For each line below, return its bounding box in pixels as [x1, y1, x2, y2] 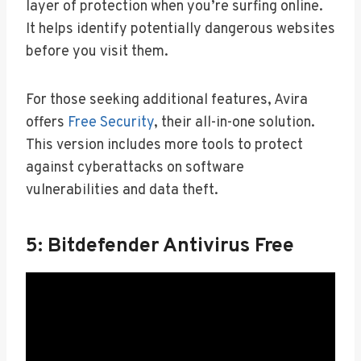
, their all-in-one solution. [154, 113, 315, 132]
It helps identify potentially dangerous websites [26, 19, 335, 39]
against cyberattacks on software [26, 158, 244, 177]
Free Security [68, 113, 154, 132]
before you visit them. [26, 42, 168, 61]
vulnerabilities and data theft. [26, 180, 218, 200]
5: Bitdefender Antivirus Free [26, 234, 294, 260]
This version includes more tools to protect [26, 135, 303, 155]
